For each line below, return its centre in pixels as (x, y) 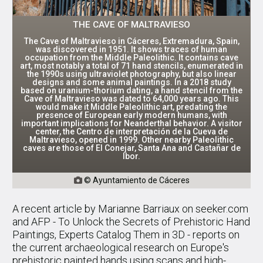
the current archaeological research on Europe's (121, 248)
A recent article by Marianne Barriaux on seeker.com (130, 209)
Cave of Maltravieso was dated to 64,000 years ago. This (131, 99)
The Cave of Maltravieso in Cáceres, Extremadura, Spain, (131, 41)
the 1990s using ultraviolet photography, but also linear (131, 74)
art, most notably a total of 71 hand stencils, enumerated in (131, 66)
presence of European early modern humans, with (131, 115)
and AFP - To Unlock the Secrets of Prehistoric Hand (131, 222)
